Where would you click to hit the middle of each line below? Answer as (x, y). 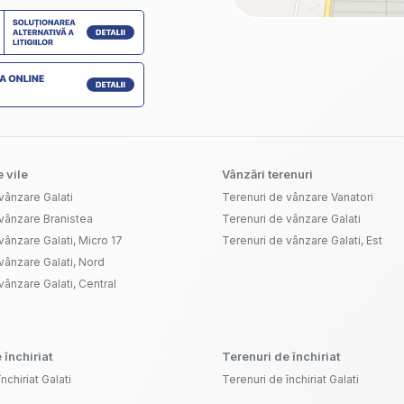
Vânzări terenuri (267, 174)
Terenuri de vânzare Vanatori (298, 197)
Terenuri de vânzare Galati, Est (302, 241)
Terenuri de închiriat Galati (290, 380)
